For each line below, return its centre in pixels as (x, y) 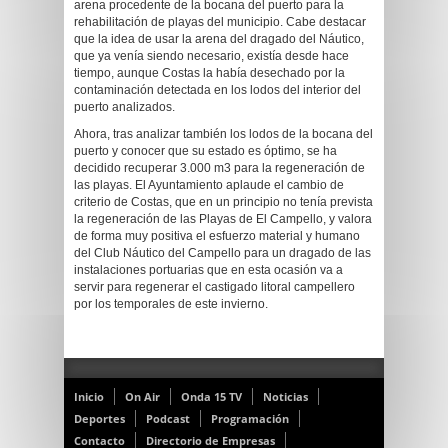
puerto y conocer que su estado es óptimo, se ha (205, 151)
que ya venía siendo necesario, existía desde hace (211, 56)
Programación (250, 418)
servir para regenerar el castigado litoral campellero (214, 287)
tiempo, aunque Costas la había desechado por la (209, 73)
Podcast (168, 418)
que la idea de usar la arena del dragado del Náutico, (219, 39)
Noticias (285, 396)
